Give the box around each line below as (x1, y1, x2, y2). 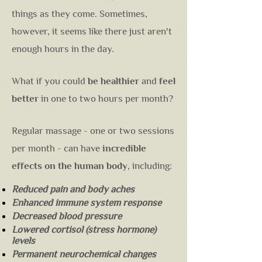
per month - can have (12, 143, 102, 154)
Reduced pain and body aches (12, 184, 135, 195)
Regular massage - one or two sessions (12, 125, 174, 136)
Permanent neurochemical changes (12, 249, 156, 260)
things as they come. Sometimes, (12, 8, 147, 19)
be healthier (88, 75, 139, 87)
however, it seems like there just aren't (12, 26, 172, 37)
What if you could (12, 75, 88, 87)
